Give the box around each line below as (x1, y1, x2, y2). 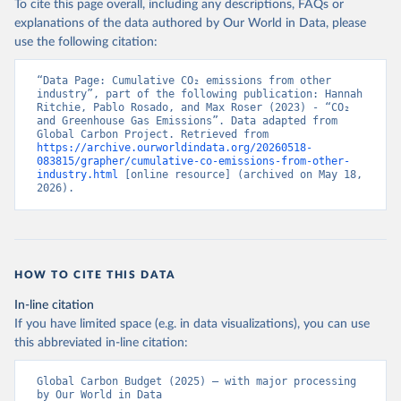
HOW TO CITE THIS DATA (14, 269, 176, 280)
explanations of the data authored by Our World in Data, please (14, 17, 366, 30)
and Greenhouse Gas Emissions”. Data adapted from (37, 115, 337, 127)
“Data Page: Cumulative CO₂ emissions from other (37, 74, 331, 87)
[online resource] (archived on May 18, (118, 168, 363, 181)
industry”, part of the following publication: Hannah (37, 88, 363, 100)
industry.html (37, 168, 118, 181)
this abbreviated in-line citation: (14, 337, 188, 349)
